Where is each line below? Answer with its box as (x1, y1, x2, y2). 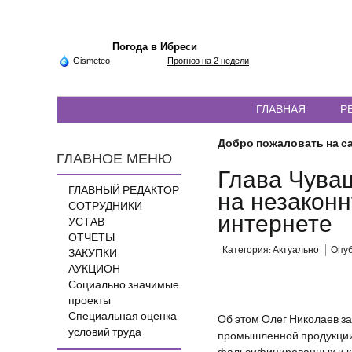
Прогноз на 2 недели (167, 56, 249, 65)
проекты (68, 294, 111, 308)
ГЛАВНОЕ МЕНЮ (57, 152, 172, 167)
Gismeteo (73, 56, 110, 65)
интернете (218, 211, 333, 237)
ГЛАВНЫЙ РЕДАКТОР (68, 184, 179, 198)
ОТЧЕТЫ (68, 231, 115, 245)
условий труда (68, 325, 141, 339)
